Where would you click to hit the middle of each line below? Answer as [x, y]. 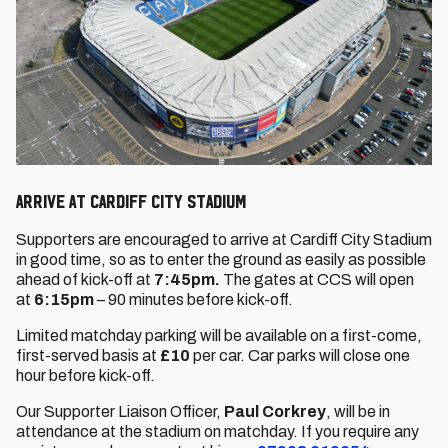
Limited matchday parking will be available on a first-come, [219, 335]
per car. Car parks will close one [300, 355]
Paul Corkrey [275, 411]
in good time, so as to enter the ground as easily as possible [221, 259]
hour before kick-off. [85, 375]
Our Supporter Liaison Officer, [120, 411]
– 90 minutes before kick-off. [193, 299]
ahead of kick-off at [85, 279]
